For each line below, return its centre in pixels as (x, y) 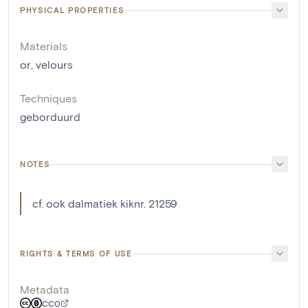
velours (54, 65)
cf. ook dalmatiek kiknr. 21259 (105, 203)
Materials (44, 46)
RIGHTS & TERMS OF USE (76, 254)
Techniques (48, 98)
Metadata (45, 289)
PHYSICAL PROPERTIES (72, 10)
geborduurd (50, 117)
